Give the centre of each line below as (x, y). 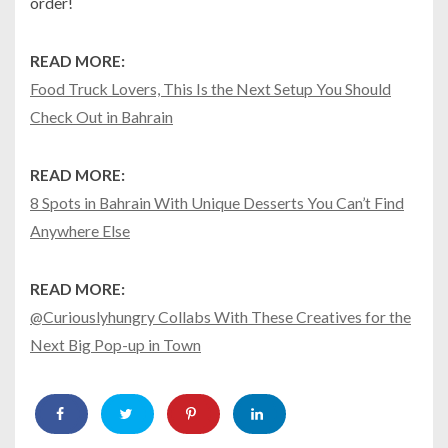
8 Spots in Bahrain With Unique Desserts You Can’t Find (217, 202)
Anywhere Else (80, 230)
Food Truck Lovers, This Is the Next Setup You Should (210, 88)
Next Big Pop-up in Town (115, 344)
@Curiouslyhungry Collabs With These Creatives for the (220, 316)
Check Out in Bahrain (101, 116)
